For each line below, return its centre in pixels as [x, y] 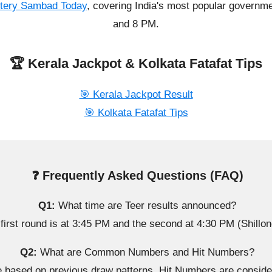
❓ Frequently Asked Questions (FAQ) [137, 176]
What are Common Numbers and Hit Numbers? [146, 253]
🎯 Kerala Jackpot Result [136, 95]
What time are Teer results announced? [146, 206]
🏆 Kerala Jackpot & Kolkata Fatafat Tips [136, 64]
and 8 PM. [136, 24]
